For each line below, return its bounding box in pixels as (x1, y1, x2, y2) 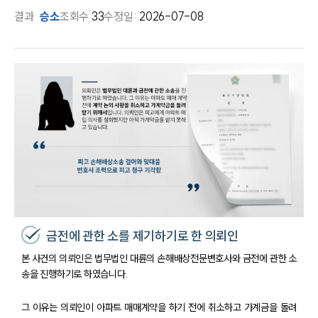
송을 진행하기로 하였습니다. (21, 267, 128, 280)
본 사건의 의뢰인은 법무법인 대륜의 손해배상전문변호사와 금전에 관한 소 (21, 251, 297, 265)
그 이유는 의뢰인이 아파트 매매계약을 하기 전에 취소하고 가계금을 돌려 (21, 300, 297, 314)
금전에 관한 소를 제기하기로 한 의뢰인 (46, 227, 238, 244)
